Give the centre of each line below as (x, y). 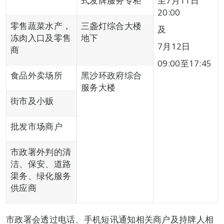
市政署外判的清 (41, 152)
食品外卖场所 (36, 75)
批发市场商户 (36, 126)
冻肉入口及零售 (41, 38)
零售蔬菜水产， (41, 26)
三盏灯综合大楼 (111, 26)
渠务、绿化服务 (41, 176)
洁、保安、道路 (41, 164)
